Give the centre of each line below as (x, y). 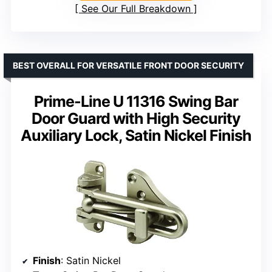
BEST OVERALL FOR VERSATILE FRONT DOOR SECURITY (128, 66)
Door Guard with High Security (136, 119)
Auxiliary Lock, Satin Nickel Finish (136, 136)
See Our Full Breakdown (136, 9)
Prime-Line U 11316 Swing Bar (136, 102)
